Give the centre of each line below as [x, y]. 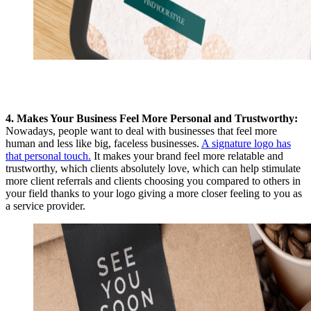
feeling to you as [266, 193]
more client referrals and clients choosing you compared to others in [153, 180]
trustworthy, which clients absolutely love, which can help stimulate [153, 168]
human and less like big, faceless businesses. [103, 143]
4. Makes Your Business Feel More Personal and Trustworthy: [152, 118]
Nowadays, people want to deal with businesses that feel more [141, 131]
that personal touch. [48, 155]
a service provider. [45, 205]
